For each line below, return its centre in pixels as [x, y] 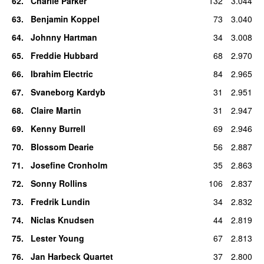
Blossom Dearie [62, 146]
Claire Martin [56, 110]
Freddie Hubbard [64, 55]
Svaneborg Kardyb [68, 92]
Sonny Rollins [59, 183]
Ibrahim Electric [62, 73]
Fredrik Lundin [60, 201]
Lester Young [57, 238]
